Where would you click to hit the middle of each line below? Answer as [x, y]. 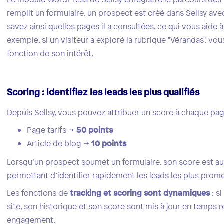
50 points [95, 130]
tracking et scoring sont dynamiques [140, 193]
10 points [109, 144]
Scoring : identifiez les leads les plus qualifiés [103, 92]
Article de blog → [59, 144]
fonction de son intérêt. [50, 54]
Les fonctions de [39, 193]
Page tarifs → [52, 130]
